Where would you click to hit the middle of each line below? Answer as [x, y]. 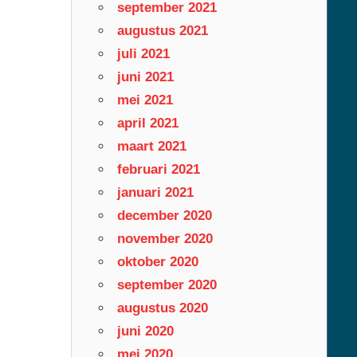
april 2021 [147, 123]
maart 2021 [151, 146]
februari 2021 [158, 169]
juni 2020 [145, 331]
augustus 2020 [162, 308]
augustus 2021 [162, 30]
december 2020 [164, 215]
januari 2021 [155, 192]
